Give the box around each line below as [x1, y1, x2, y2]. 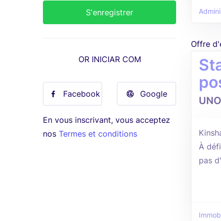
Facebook [63, 89, 100, 99]
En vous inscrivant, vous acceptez [43, 115, 170, 125]
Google [140, 89, 167, 99]
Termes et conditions [59, 129, 137, 139]
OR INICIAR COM [78, 54, 141, 64]
